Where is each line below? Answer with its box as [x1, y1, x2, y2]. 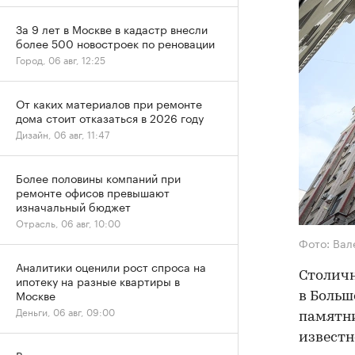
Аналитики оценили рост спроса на [16, 258, 206, 275]
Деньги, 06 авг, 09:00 [16, 303, 115, 319]
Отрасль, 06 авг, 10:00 [16, 215, 120, 230]
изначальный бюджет [16, 197, 131, 215]
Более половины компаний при [16, 169, 181, 186]
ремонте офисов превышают [16, 183, 170, 200]
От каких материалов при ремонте [16, 94, 202, 112]
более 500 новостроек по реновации [16, 34, 215, 52]
